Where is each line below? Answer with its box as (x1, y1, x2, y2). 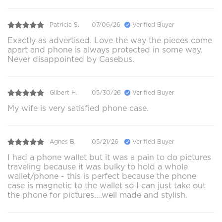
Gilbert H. (50, 89, 77, 97)
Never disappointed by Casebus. (7, 54, 134, 64)
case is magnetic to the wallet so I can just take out (7, 180, 206, 190)
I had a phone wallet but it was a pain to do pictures (7, 152, 211, 162)
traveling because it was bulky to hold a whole (7, 162, 188, 171)
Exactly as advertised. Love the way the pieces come (7, 35, 212, 45)
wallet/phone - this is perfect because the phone (7, 171, 196, 181)
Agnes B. (50, 138, 76, 146)
